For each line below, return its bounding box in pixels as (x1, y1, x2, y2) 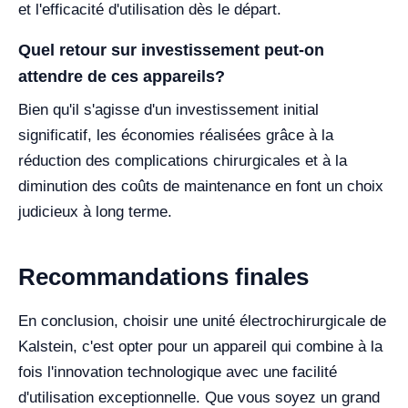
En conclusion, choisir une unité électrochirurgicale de (18, 312, 386, 330)
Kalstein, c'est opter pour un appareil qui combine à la (18, 338, 382, 355)
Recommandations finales (18, 263, 309, 291)
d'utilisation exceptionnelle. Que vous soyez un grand (18, 389, 380, 406)
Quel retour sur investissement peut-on (18, 41, 324, 59)
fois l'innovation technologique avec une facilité (18, 363, 337, 381)
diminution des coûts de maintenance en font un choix (18, 178, 383, 195)
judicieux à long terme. (18, 203, 172, 220)
